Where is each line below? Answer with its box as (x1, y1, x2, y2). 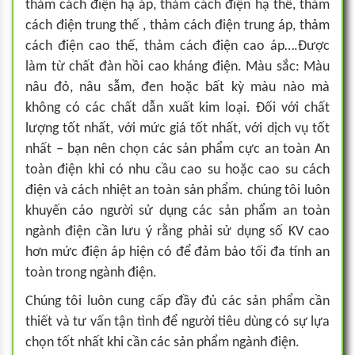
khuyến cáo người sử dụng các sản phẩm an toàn (25, 204, 330, 219)
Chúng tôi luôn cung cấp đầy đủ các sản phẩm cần (25, 294, 330, 309)
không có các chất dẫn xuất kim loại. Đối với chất (25, 101, 330, 116)
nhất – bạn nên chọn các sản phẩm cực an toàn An (25, 142, 330, 157)
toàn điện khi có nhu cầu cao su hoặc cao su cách (25, 162, 330, 177)
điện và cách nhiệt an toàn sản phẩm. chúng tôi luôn (25, 183, 330, 198)
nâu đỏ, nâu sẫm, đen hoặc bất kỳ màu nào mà (25, 80, 330, 95)
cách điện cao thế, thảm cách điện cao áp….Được (25, 39, 330, 54)
